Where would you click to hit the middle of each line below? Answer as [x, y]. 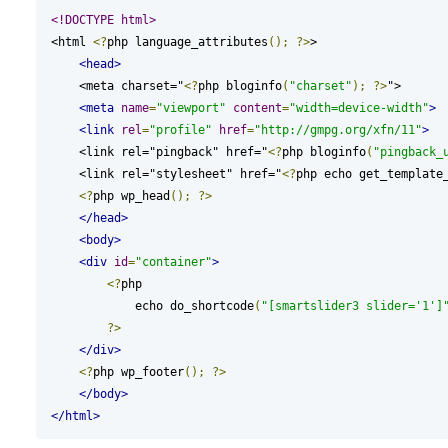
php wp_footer [138, 371]
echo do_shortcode [194, 305]
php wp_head [131, 195]
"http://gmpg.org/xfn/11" [337, 129]
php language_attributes [187, 41]
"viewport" [190, 107]
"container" [173, 261]
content [257, 107]
